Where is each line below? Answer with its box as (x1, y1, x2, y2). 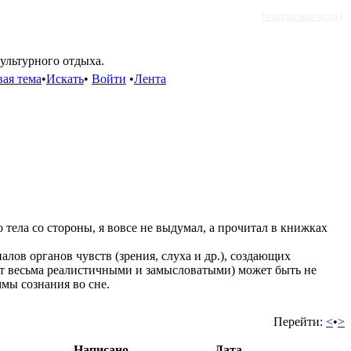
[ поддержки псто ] (262, 11, 342, 22)
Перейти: (273, 315, 323, 328)
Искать (46, 72, 84, 85)
